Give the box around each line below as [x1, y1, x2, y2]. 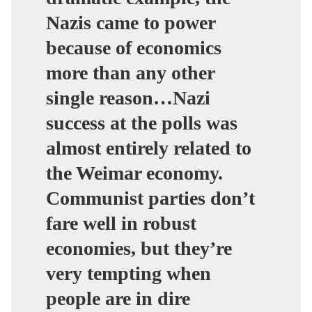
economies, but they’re [46, 237, 232, 259]
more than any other [46, 61, 214, 84]
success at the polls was [46, 111, 237, 134]
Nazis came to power [46, 11, 215, 33]
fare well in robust [46, 212, 196, 234]
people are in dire [46, 287, 190, 309]
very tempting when [46, 262, 211, 284]
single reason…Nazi [46, 86, 210, 109]
